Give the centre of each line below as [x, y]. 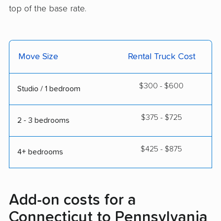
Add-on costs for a [73, 201]
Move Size [38, 57]
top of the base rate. [48, 9]
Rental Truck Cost [161, 57]
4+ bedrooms [40, 152]
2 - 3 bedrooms [43, 121]
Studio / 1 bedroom [49, 89]
